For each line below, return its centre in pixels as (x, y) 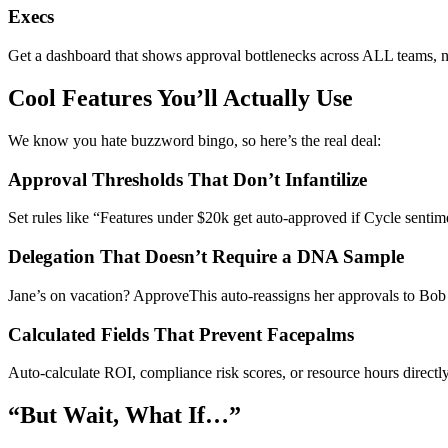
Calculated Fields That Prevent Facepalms (181, 334)
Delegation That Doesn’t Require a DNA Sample (206, 257)
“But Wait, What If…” (124, 415)
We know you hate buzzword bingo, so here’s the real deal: (194, 140)
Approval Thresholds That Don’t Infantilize (187, 179)
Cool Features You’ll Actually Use (180, 98)
